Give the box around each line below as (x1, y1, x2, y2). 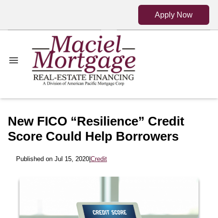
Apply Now (155, 10, 193, 19)
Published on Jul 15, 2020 (16, 155, 89, 163)
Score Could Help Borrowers (8, 129, 179, 144)
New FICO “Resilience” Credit (8, 114, 184, 129)
